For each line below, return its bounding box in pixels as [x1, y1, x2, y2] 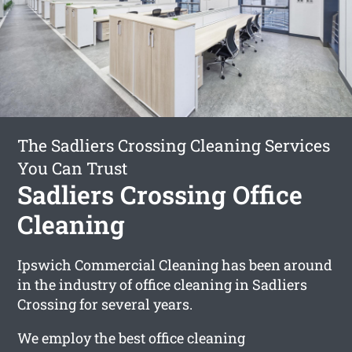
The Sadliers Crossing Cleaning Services [17, 134, 331, 156]
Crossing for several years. [17, 294, 193, 313]
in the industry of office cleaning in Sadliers [17, 274, 308, 294]
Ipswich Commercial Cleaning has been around [17, 255, 333, 274]
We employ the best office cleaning [17, 328, 246, 347]
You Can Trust [17, 156, 128, 179]
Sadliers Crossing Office [17, 177, 303, 211]
